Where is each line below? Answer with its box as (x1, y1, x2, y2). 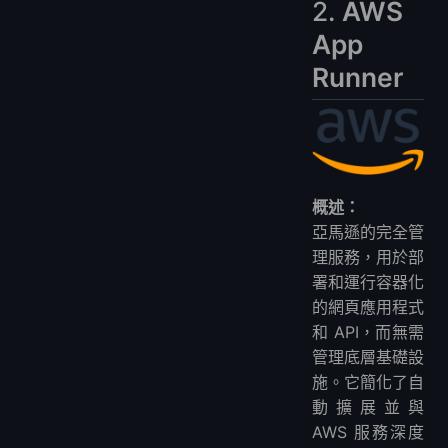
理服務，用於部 (312, 246, 424, 267)
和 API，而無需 (312, 321, 424, 342)
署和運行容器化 (312, 271, 424, 292)
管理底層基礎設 (312, 346, 424, 367)
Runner (312, 60, 403, 93)
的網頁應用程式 (312, 296, 424, 317)
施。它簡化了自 (312, 371, 424, 392)
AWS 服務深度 (312, 421, 424, 442)
